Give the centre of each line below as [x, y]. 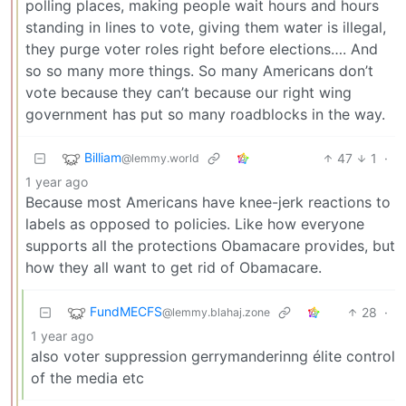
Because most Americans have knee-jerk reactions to [208, 202]
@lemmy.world [160, 158]
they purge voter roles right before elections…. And [202, 48]
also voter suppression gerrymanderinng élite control [213, 356]
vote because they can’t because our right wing [188, 92]
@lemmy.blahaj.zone [216, 312]
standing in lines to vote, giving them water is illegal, [206, 27]
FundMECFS [126, 311]
